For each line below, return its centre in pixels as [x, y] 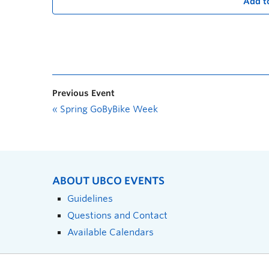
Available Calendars [110, 232]
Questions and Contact [117, 215]
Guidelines [90, 198]
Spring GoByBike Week [108, 109]
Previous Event [83, 93]
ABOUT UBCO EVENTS [108, 180]
